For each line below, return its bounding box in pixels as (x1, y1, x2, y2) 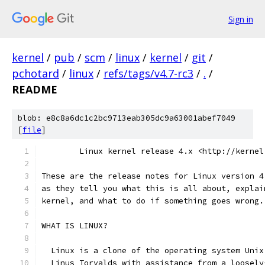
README (12, 82, 57, 96)
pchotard (12, 66, 59, 80)
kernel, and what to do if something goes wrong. (41, 196, 264, 206)
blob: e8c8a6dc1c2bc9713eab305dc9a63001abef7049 (18, 113, 235, 123)
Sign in (228, 13, 253, 25)
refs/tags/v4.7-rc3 (104, 66, 193, 80)
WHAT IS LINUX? (41, 221, 108, 231)
